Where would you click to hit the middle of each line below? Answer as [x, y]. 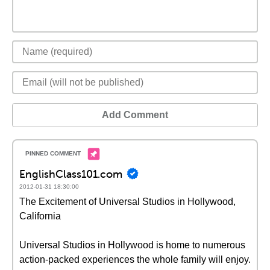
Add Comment [135, 115]
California [40, 216]
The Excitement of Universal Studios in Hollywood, [127, 202]
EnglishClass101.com [71, 174]
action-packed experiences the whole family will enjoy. [135, 259]
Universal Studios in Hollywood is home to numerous [132, 245]
